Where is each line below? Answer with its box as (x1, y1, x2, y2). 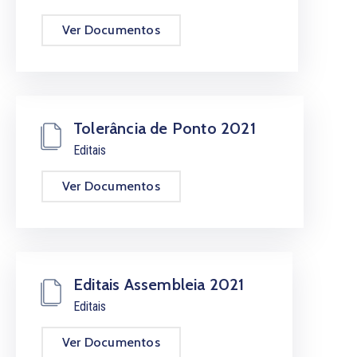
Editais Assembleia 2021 (73, 274, 245, 294)
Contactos (12, 33, 74, 49)
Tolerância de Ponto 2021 (73, 118, 256, 138)
